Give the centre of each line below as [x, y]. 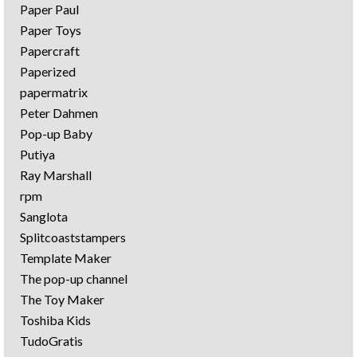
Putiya [37, 154]
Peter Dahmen [59, 112]
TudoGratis [51, 340]
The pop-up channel [74, 278]
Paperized [48, 71]
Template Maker [66, 257]
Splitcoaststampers [73, 237]
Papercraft [50, 50]
